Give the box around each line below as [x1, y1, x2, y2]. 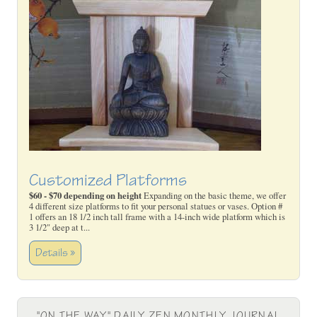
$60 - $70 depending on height [29, 189, 142, 202]
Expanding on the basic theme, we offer [142, 189, 286, 202]
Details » [35, 246, 75, 260]
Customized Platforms [29, 170, 187, 192]
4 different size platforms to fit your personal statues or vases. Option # [29, 200, 282, 213]
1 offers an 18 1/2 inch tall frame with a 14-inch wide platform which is [29, 210, 285, 224]
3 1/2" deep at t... [29, 221, 90, 234]
